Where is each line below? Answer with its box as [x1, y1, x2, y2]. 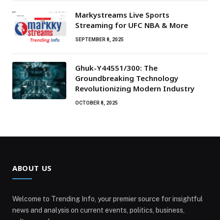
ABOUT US [12, 163, 52, 173]
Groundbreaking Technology [75, 73, 178, 83]
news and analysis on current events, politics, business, [12, 206, 185, 214]
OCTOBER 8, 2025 [75, 100, 118, 106]
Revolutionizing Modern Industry [75, 83, 194, 93]
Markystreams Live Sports [75, 9, 169, 20]
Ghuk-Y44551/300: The [75, 62, 158, 73]
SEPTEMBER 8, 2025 [75, 36, 124, 42]
